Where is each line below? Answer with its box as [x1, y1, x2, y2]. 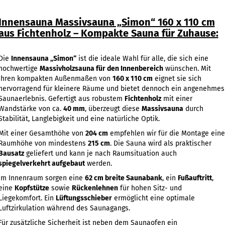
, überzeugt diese [84, 104, 142, 113]
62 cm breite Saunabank [84, 174, 162, 182]
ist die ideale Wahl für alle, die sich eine [76, 54, 208, 63]
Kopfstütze [14, 184, 49, 192]
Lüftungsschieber [55, 194, 112, 202]
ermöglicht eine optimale [111, 194, 195, 202]
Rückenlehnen [71, 184, 118, 192]
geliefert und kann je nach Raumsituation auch [24, 149, 177, 158]
